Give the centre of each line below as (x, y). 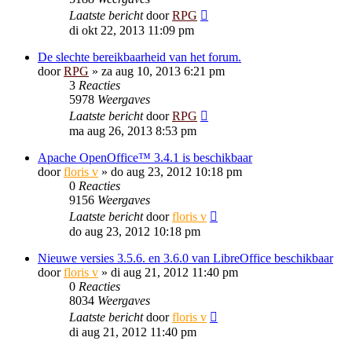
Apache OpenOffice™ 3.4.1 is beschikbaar (145, 158)
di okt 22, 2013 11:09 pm (132, 30)
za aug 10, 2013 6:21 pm (163, 71)
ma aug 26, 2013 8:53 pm (133, 131)
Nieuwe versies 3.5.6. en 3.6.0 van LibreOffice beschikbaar (185, 258)
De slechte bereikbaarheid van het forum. (139, 57)
